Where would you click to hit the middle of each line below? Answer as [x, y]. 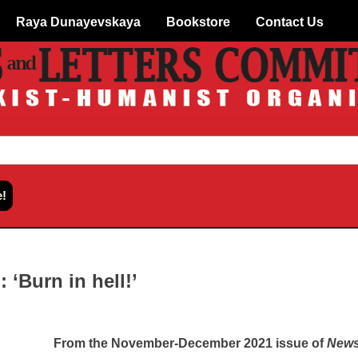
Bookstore [198, 22]
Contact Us [290, 22]
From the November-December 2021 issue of [190, 344]
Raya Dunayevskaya [78, 22]
